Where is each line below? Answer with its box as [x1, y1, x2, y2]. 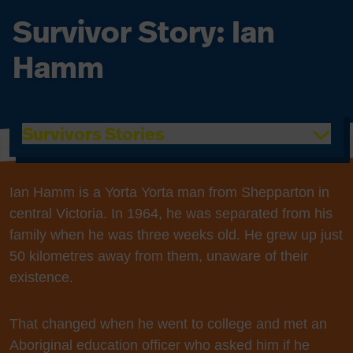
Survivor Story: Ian [13, 10, 275, 53]
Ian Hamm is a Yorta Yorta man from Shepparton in [9, 184, 329, 200]
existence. [9, 269, 73, 285]
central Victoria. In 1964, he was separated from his [9, 206, 333, 221]
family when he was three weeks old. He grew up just [9, 227, 343, 243]
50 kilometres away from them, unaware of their [9, 248, 308, 264]
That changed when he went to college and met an [9, 316, 327, 332]
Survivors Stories [22, 121, 165, 146]
